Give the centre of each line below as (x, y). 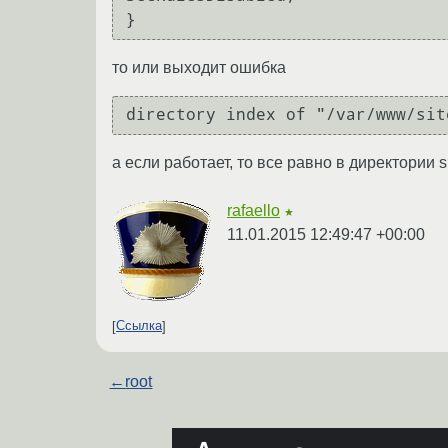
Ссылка (139, 326)
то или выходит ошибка (199, 67)
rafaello (253, 210)
